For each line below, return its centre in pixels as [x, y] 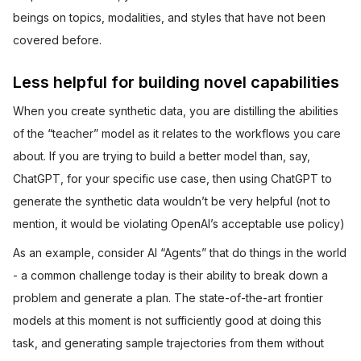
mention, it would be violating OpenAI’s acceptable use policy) [179, 224]
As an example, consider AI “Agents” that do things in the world [180, 253]
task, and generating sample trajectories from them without [168, 343]
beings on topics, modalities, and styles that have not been [169, 17]
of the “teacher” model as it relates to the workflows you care [177, 133]
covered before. [57, 40]
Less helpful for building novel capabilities [176, 82]
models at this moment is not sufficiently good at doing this [167, 320]
